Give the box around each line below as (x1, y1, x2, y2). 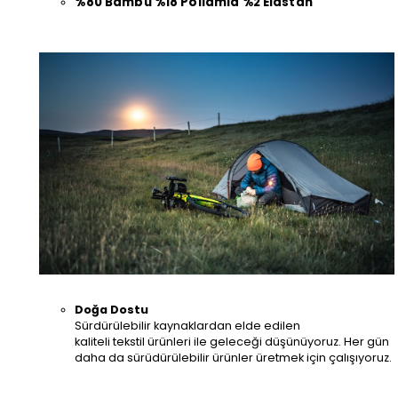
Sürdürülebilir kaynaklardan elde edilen (75, 317, 301, 333)
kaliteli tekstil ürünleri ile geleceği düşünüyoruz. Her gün (75, 333, 390, 349)
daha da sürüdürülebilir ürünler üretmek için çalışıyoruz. (75, 349, 393, 365)
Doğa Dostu (75, 301, 149, 317)
